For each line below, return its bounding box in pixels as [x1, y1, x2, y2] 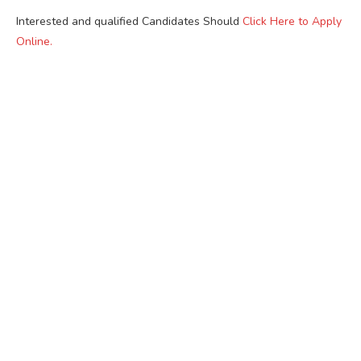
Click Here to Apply [243, 13, 342, 29]
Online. [16, 33, 52, 49]
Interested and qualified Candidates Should [16, 13, 243, 29]
